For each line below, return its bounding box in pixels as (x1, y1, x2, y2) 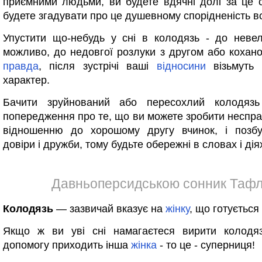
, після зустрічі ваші (39, 60, 157, 72)
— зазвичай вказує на (53, 203, 166, 215)
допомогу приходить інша (3, 239, 131, 251)
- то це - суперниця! (157, 239, 255, 251)
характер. (3, 74, 50, 86)
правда (3, 60, 39, 72)
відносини (156, 60, 206, 72)
